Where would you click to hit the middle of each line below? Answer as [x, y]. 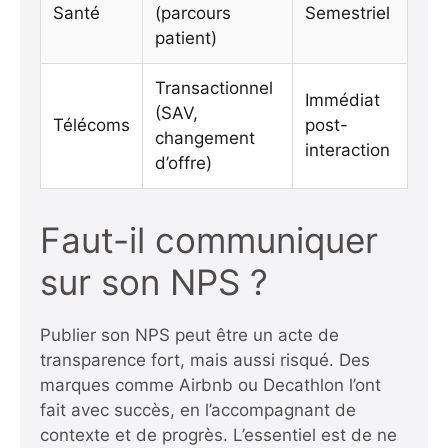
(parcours [193, 12]
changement [205, 137]
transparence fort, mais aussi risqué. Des [205, 359]
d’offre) [183, 162]
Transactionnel [214, 87]
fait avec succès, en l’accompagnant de [198, 409]
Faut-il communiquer [209, 239]
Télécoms [91, 124]
